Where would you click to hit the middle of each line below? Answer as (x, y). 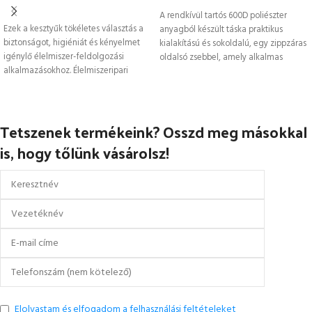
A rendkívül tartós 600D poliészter (223, 16)
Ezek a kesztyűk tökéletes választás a (73, 29)
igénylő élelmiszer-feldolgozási (64, 57)
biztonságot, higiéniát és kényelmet (72, 43)
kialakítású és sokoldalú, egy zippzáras (233, 44)
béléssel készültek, (39, 99)
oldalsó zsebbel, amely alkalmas (221, 57)
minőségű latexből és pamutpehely (71, 85)
